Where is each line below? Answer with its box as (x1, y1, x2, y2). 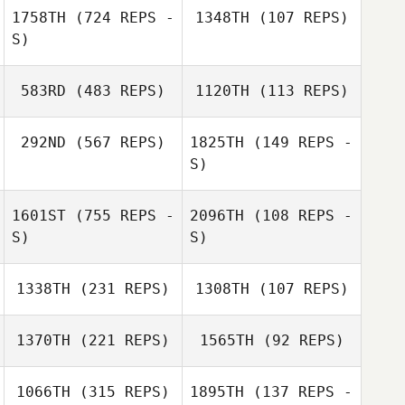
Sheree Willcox (257, 102, 347, 118)
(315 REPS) (71, 383, 170, 400)
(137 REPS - (244, 383, 353, 400)
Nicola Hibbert (80, 322, 166, 337)
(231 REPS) (71, 280, 170, 297)
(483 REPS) (66, 82, 165, 99)
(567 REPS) (66, 134, 165, 151)
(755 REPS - (66, 207, 174, 224)
